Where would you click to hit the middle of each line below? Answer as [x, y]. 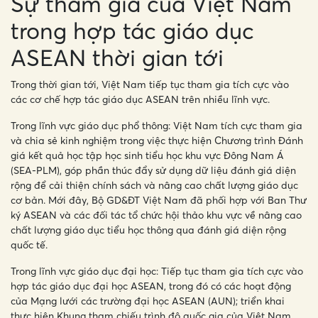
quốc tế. [29, 245]
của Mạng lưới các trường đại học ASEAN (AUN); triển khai [148, 301]
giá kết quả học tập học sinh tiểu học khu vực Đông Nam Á [147, 155]
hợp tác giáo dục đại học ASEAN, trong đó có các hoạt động [151, 286]
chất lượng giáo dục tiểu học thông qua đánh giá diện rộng [148, 230]
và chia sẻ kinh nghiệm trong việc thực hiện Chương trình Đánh [157, 141]
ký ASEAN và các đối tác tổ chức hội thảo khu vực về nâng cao [156, 215]
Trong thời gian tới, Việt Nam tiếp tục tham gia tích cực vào [150, 84]
